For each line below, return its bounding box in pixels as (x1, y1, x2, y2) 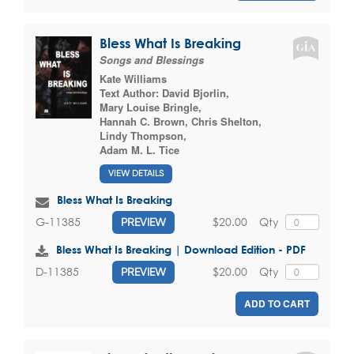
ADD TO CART (244, 296, 310, 311)
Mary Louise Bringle (100, 100, 198, 115)
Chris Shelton (191, 114, 258, 130)
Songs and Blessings (100, 52, 204, 68)
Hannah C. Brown (100, 114, 185, 130)
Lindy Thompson (100, 128, 183, 144)
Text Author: (100, 85, 162, 101)
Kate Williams (100, 71, 167, 87)
